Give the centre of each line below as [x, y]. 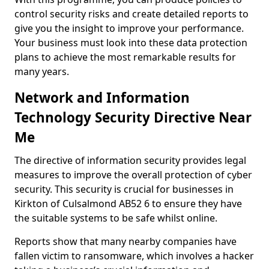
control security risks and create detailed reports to [131, 14]
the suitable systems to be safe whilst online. [116, 218]
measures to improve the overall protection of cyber [133, 175]
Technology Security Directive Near [133, 117]
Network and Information [102, 98]
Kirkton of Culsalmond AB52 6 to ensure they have [128, 204]
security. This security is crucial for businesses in [124, 189]
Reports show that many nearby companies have [125, 241]
